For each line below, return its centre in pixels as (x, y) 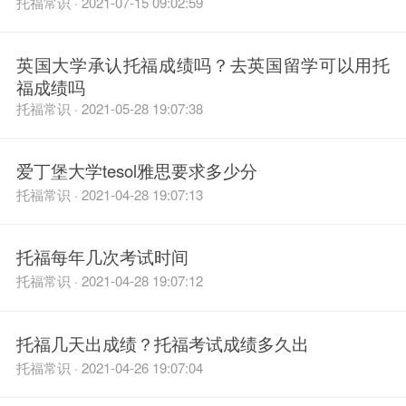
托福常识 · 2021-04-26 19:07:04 (109, 367)
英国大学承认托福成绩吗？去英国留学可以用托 (203, 65)
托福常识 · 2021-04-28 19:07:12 (109, 281)
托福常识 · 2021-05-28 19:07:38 (109, 108)
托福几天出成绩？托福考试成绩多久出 (162, 343)
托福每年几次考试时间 (102, 257)
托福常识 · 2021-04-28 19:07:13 (109, 194)
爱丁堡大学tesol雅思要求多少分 (136, 170)
